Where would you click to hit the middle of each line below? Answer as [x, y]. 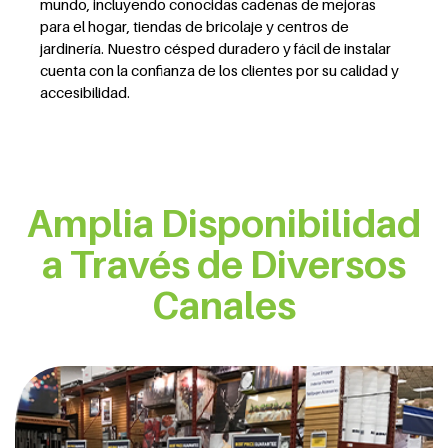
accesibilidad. [85, 92]
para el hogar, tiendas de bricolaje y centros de [194, 26]
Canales [224, 305]
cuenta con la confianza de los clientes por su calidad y [219, 70]
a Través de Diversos [224, 264]
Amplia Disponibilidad [224, 223]
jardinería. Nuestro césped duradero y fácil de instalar [215, 48]
